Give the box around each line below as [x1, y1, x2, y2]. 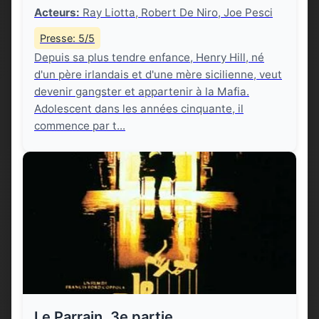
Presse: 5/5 [40, 32, 95, 44]
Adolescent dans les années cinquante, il [34, 102, 244, 115]
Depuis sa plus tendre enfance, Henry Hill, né [34, 51, 264, 64]
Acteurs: [34, 6, 80, 19]
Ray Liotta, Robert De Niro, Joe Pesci [80, 6, 273, 19]
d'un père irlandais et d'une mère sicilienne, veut [34, 68, 282, 81]
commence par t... [34, 119, 125, 132]
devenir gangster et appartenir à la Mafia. [34, 85, 249, 98]
